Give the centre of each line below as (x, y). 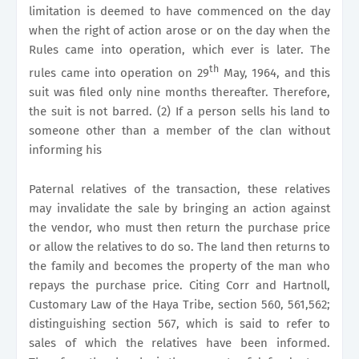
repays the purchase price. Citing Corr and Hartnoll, (179, 285)
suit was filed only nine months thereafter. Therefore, (179, 92)
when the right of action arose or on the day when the (179, 30)
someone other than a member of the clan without (179, 130)
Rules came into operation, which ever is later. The (179, 49)
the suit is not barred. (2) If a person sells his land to (179, 111)
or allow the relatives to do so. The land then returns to (179, 246)
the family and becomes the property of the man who (179, 266)
